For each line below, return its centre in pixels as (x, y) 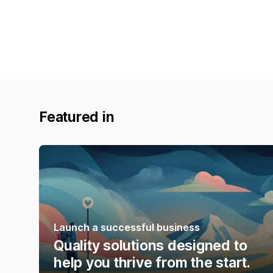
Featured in (77, 117)
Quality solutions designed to (151, 245)
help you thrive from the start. (152, 262)
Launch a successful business (127, 227)
